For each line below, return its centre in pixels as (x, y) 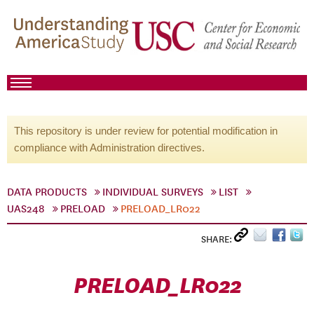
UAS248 (26, 209)
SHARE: (218, 239)
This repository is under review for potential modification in (146, 131)
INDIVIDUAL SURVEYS (153, 192)
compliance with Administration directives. (109, 148)
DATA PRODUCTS (47, 192)
